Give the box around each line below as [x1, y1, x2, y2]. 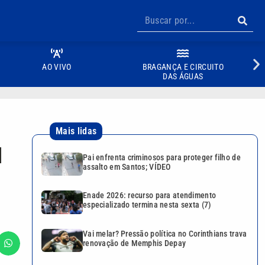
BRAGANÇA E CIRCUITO [142, 62, 224, 72]
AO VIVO [42, 62, 72, 72]
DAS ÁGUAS [163, 72, 203, 81]
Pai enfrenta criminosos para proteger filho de [83, 153, 241, 162]
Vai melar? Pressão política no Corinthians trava [83, 228, 247, 238]
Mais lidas [56, 125, 97, 137]
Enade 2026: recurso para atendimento [83, 190, 216, 201]
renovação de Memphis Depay [83, 238, 186, 248]
